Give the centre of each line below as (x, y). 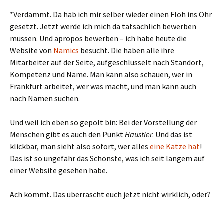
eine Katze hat (175, 146)
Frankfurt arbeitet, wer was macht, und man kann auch (103, 86)
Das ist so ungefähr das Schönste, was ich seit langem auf (107, 158)
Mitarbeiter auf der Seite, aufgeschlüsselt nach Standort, (107, 62)
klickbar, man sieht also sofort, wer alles (80, 146)
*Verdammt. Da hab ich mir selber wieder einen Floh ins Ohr (111, 14)
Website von (32, 50)
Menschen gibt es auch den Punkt (67, 134)
